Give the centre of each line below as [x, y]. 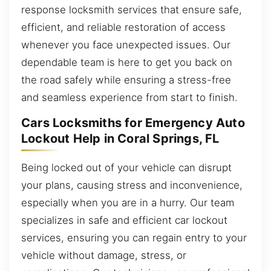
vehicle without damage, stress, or [104, 255]
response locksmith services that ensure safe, [132, 9]
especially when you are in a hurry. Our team [128, 202]
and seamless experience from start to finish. [129, 97]
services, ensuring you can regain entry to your [134, 237]
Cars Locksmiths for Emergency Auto [133, 123]
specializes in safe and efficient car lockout [124, 220]
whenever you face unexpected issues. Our [126, 44]
